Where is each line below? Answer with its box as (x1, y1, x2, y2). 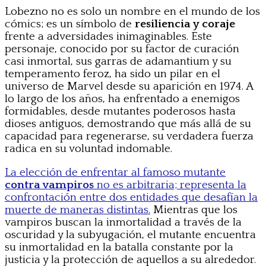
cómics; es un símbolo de (5, 17, 135, 30)
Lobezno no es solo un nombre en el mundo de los (5, 5, 260, 18)
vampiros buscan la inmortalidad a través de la (5, 216, 242, 229)
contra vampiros (5, 178, 94, 191)
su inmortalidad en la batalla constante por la (5, 240, 233, 254)
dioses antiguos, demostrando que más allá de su (5, 117, 251, 130)
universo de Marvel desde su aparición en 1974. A (5, 80, 253, 93)
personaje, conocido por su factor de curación (5, 42, 239, 55)
